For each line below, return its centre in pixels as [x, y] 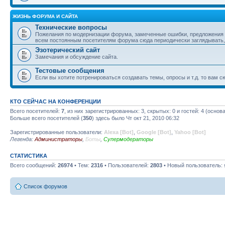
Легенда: [22, 139]
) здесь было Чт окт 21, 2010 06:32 [136, 118]
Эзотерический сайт [68, 50]
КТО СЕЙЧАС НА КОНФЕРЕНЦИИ [55, 101]
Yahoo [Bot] [190, 132]
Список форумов [45, 186]
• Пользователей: [127, 165]
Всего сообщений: [34, 165]
